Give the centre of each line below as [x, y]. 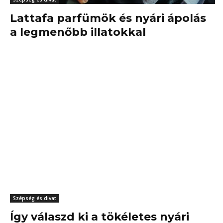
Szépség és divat [35, 198]
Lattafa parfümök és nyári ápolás [108, 18]
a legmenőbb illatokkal [78, 32]
